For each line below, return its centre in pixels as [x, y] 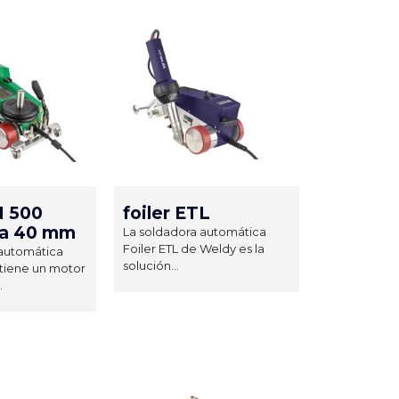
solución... [151, 265]
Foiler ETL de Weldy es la [194, 248]
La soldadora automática [195, 231]
